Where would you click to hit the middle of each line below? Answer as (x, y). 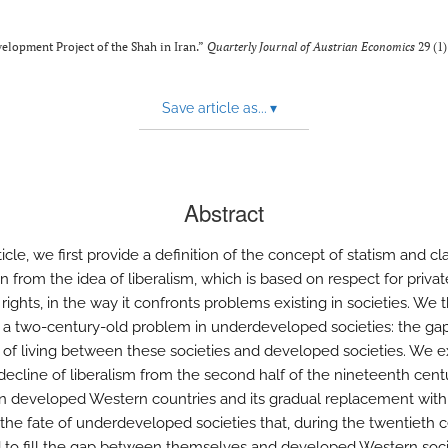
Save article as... (214, 108)
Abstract (224, 212)
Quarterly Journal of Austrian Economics (311, 46)
